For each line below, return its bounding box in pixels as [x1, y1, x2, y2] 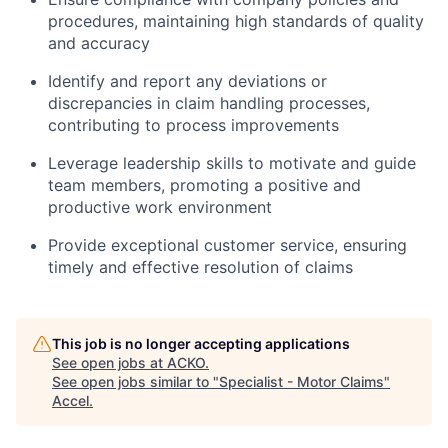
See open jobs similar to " [52, 372, 219, 390]
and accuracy [48, 32, 150, 53]
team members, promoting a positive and [48, 174, 361, 195]
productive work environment [48, 196, 272, 217]
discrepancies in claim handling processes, [48, 92, 370, 113]
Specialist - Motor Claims [219, 372, 384, 390]
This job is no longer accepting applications [52, 334, 350, 352]
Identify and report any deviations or [48, 70, 327, 91]
